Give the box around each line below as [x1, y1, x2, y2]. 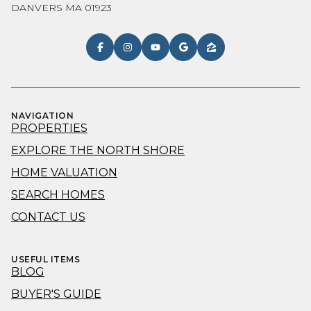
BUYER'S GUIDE [11, 287, 101, 301]
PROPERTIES [11, 121, 87, 135]
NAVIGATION [11, 110, 74, 121]
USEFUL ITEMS [11, 253, 80, 264]
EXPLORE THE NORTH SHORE [11, 143, 185, 157]
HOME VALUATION [11, 165, 117, 179]
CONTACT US [11, 210, 85, 224]
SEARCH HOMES [11, 187, 105, 201]
